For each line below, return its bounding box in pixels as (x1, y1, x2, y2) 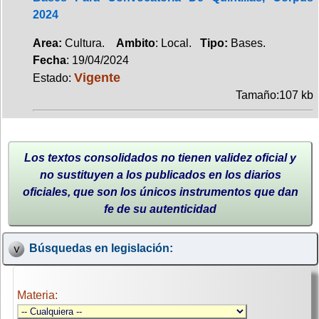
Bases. (231, 36, 266, 49)
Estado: (33, 71, 74, 84)
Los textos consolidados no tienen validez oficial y (24, 151, 296, 164)
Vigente (74, 69, 120, 85)
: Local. (155, 36, 200, 49)
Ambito (116, 36, 155, 49)
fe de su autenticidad (104, 202, 216, 215)
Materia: (17, 289, 58, 302)
